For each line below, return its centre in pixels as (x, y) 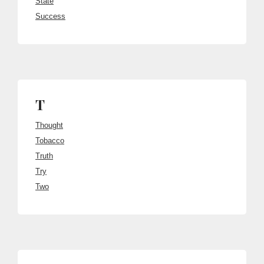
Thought (49, 125)
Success (50, 16)
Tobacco (50, 141)
